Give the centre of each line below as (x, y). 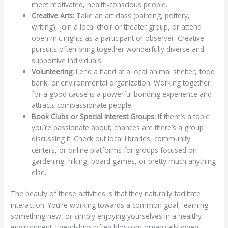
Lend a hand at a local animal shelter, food (145, 71)
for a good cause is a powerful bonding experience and (122, 94)
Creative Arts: (53, 15)
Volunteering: (53, 71)
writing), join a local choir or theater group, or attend (117, 26)
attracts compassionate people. (82, 105)
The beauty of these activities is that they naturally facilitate (106, 194)
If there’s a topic (182, 116)
